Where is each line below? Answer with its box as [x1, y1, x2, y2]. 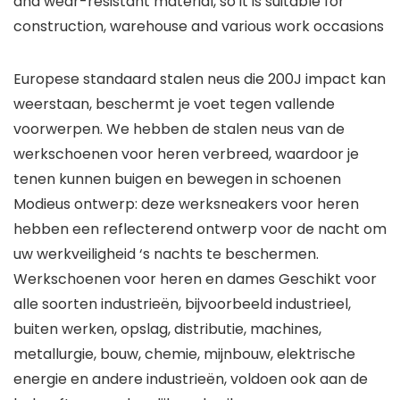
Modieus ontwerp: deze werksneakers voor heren [13, 194, 359, 215]
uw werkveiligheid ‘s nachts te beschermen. [13, 244, 319, 265]
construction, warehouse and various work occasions [13, 16, 384, 37]
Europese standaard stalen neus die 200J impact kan [13, 69, 386, 90]
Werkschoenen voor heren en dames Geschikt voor [13, 269, 377, 290]
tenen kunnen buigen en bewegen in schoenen [13, 169, 341, 190]
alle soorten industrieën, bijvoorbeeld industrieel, [13, 294, 351, 315]
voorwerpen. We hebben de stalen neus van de [13, 119, 345, 140]
